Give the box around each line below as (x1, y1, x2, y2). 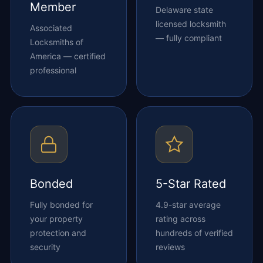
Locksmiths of (29, 36, 83, 47)
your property (29, 213, 83, 224)
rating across (156, 213, 205, 224)
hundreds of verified (156, 227, 233, 238)
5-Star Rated (156, 176, 226, 191)
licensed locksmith (156, 18, 226, 29)
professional (29, 65, 76, 75)
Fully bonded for (29, 199, 93, 210)
